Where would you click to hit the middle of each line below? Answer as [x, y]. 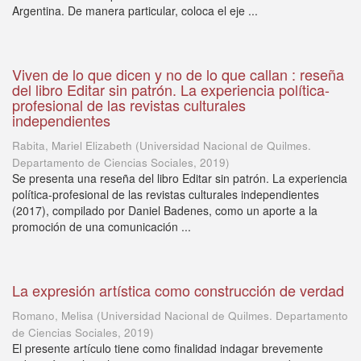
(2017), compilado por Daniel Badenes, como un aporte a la [165, 210]
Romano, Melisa [53, 315]
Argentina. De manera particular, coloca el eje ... [135, 10]
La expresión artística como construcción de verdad [178, 290]
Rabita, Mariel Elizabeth [72, 145]
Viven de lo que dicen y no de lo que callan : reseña [178, 74]
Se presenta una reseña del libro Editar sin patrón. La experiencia [180, 178]
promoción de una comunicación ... [102, 226]
